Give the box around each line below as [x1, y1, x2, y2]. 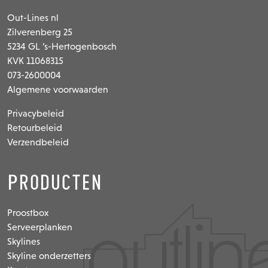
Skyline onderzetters [7, 250, 91, 261]
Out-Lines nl [7, 12, 59, 23]
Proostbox [7, 207, 48, 218]
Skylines [7, 236, 40, 246]
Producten [7, 174, 102, 190]
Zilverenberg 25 [7, 26, 72, 37]
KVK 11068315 [7, 55, 63, 66]
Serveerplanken [7, 221, 72, 232]
